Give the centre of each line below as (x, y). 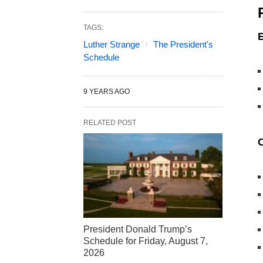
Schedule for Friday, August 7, (146, 241)
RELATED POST (110, 123)
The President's (183, 44)
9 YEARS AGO (107, 92)
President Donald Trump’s (138, 230)
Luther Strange (112, 44)
